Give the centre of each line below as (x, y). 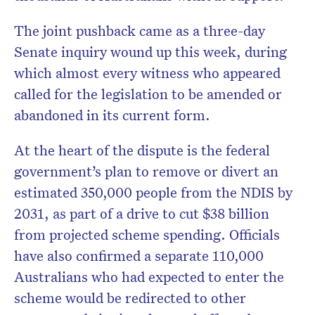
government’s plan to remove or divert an (146, 171)
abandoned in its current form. (112, 115)
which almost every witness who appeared (147, 73)
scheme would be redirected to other (130, 298)
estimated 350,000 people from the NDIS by (153, 192)
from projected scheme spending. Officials (147, 234)
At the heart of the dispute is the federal (142, 150)
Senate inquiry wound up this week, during (150, 52)
